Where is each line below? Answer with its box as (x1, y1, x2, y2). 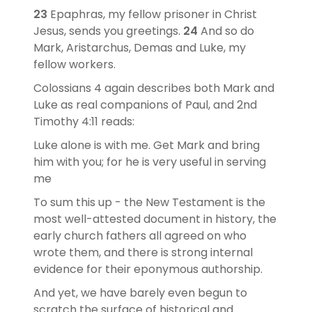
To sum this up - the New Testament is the (33, 194, 265, 210)
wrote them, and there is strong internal (33, 244, 253, 260)
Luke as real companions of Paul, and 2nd (33, 96, 257, 113)
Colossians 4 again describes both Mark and (33, 79, 274, 96)
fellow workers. (33, 56, 118, 72)
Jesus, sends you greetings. (33, 22, 183, 39)
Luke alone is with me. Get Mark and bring (33, 136, 260, 153)
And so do (201, 22, 254, 39)
